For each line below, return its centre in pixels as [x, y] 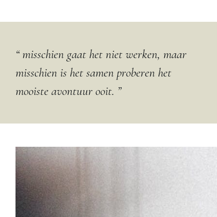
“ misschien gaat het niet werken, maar [101, 54]
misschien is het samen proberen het [93, 72]
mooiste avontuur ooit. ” [68, 91]
